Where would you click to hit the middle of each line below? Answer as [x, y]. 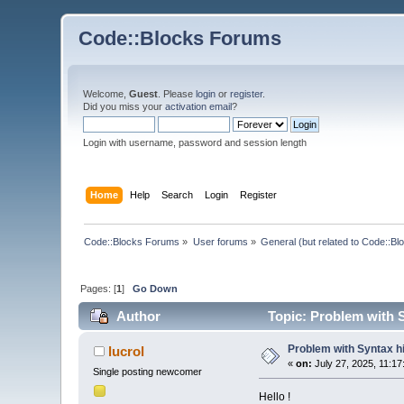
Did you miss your [124, 106]
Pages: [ [99, 288]
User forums [220, 241]
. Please [177, 94]
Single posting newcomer [148, 372]
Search [177, 194]
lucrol [126, 352]
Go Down [156, 288]
